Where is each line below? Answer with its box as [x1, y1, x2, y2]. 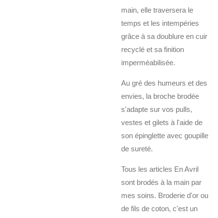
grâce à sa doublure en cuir [121, 32, 207, 40]
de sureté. [121, 144, 153, 153]
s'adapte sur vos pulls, [121, 105, 192, 113]
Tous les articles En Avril [121, 164, 199, 173]
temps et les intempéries [121, 18, 199, 27]
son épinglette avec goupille [121, 131, 208, 140]
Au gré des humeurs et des [121, 78, 207, 87]
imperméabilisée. [121, 58, 177, 67]
